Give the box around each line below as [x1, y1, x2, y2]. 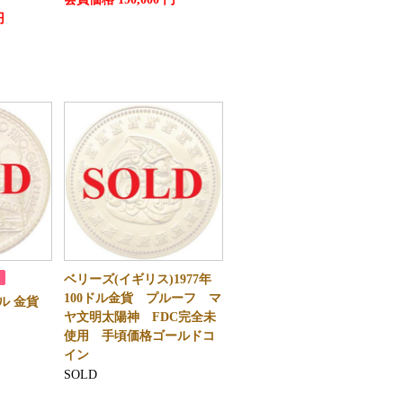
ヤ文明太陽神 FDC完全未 [63, 310, 216, 324]
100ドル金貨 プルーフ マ [63, 291, 221, 305]
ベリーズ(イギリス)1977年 [63, 273, 211, 286]
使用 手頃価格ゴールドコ [63, 329, 215, 343]
